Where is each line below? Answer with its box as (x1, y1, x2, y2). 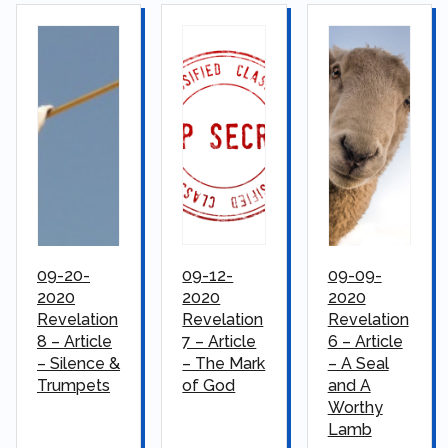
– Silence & (37, 354, 120, 374)
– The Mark (182, 354, 266, 374)
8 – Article (37, 332, 112, 352)
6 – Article (327, 332, 403, 352)
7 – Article (182, 332, 257, 352)
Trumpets (37, 376, 110, 396)
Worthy (327, 398, 383, 418)
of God (182, 376, 236, 396)
